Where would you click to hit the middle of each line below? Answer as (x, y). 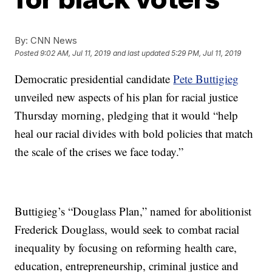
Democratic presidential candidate (94, 79)
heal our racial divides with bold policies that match (134, 133)
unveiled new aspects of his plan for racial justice (127, 97)
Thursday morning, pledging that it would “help (127, 115)
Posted (28, 53)
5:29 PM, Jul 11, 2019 (206, 53)
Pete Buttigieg (206, 79)
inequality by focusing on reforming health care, (126, 247)
